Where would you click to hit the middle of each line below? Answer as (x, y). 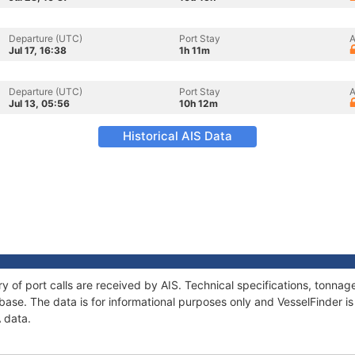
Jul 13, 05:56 (39, 103)
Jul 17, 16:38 (38, 50)
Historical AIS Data (177, 136)
